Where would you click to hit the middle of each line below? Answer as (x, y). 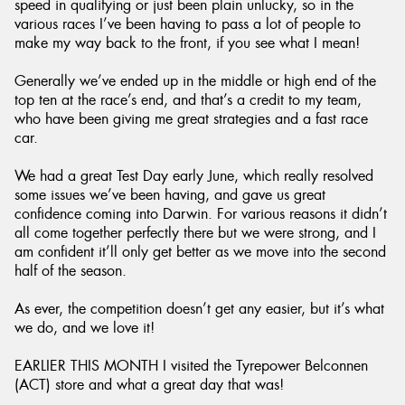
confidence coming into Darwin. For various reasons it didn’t (201, 214)
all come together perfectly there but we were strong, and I (195, 233)
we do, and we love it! (85, 328)
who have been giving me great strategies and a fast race (191, 119)
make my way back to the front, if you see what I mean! (187, 43)
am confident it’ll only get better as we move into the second (200, 252)
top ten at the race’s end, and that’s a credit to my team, (188, 100)
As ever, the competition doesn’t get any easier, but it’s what (199, 309)
